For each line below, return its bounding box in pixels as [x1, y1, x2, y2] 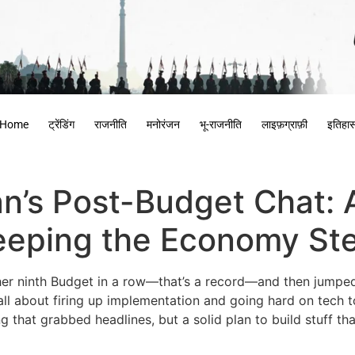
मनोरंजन [146, 118, 180, 131]
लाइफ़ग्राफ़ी [261, 118, 307, 131]
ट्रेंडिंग [48, 118, 74, 131]
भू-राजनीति [199, 118, 242, 131]
